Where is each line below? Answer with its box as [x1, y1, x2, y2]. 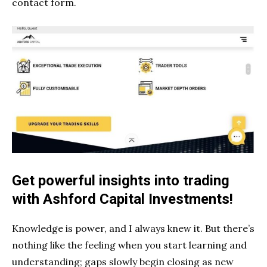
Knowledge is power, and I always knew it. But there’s [12, 222, 254, 234]
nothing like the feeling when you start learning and [12, 238, 247, 251]
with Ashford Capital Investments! [12, 190, 233, 207]
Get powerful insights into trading [12, 172, 229, 189]
